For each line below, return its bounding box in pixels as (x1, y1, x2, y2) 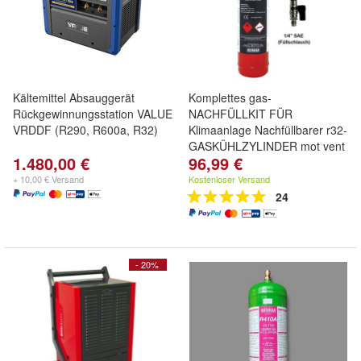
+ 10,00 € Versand (13, 172, 84, 185)
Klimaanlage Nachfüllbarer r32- (189, 122, 347, 138)
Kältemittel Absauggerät (13, 89, 135, 106)
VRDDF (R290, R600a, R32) (13, 122, 158, 138)
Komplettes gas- (189, 89, 272, 106)
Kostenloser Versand (189, 172, 270, 185)
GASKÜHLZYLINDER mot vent (189, 138, 345, 154)
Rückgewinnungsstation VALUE (13, 106, 172, 122)
